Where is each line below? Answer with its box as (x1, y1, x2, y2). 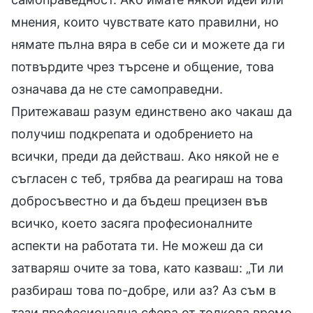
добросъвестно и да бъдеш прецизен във (11, 193, 268, 208)
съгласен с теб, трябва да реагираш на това (11, 170, 283, 186)
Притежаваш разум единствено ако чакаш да (11, 103, 292, 119)
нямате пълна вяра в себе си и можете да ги (11, 36, 285, 52)
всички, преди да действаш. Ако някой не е (11, 148, 279, 163)
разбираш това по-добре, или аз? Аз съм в (11, 282, 276, 298)
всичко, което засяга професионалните (11, 215, 252, 231)
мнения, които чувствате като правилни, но (11, 14, 279, 29)
